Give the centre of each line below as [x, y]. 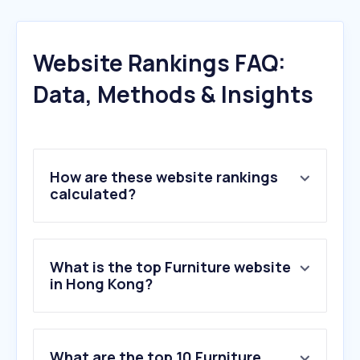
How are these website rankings [164, 177]
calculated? [93, 194]
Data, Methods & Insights [173, 94]
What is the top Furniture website [170, 267]
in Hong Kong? [101, 284]
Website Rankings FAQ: [160, 63]
